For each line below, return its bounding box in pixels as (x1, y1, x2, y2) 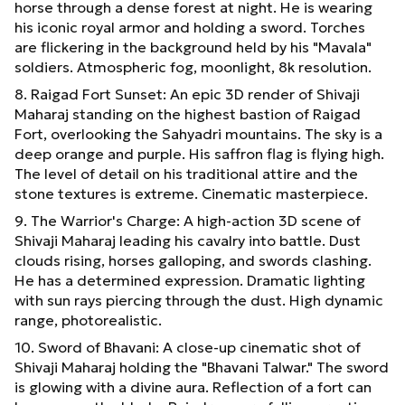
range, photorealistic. (14, 310, 162, 329)
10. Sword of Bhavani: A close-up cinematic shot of (14, 337, 361, 356)
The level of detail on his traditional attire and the (14, 164, 358, 183)
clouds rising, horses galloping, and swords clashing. (14, 250, 372, 269)
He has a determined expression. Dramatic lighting (14, 270, 365, 289)
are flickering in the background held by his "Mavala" (14, 37, 372, 56)
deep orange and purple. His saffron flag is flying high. (14, 144, 384, 163)
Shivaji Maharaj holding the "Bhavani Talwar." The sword (14, 357, 389, 376)
